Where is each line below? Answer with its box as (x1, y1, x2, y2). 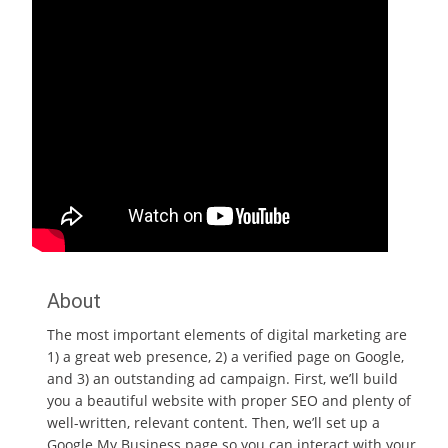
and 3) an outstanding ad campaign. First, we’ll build (47, 369, 398, 388)
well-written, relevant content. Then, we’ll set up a (47, 413, 380, 432)
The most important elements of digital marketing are (47, 325, 407, 344)
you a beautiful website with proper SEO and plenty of (47, 391, 411, 410)
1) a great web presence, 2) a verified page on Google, (47, 347, 404, 366)
